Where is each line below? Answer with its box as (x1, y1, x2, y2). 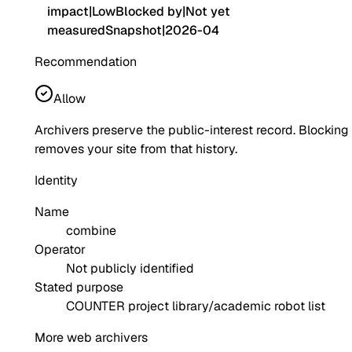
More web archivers (35, 329, 148, 346)
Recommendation (35, 53, 137, 71)
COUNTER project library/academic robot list (66, 298, 325, 315)
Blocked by (115, 3, 182, 20)
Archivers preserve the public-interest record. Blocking (35, 122, 349, 139)
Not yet (185, 3, 230, 20)
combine (66, 222, 116, 240)
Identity (35, 172, 78, 189)
